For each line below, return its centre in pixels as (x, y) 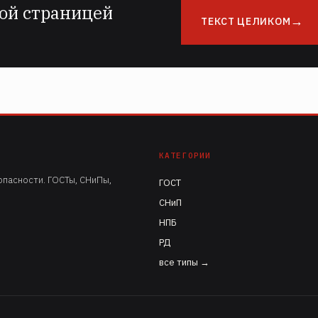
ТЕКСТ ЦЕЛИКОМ (246, 21)
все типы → (184, 262)
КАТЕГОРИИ (185, 155)
